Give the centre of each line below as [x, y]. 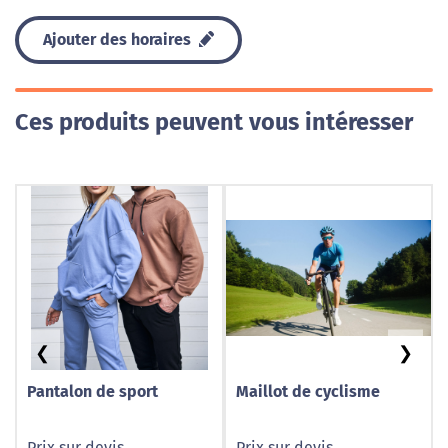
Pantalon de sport [92, 391]
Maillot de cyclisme [308, 391]
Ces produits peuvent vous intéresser [214, 122]
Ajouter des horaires [119, 39]
